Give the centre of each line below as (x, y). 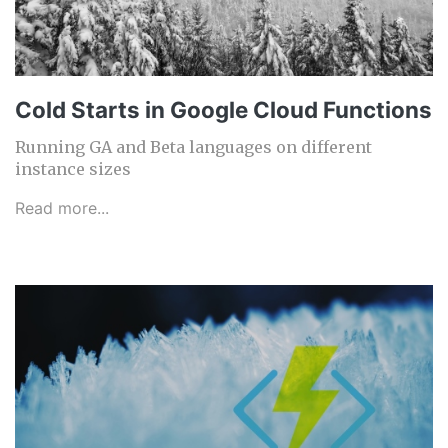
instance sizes (73, 169)
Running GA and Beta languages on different (193, 147)
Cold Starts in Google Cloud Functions (223, 110)
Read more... (62, 208)
